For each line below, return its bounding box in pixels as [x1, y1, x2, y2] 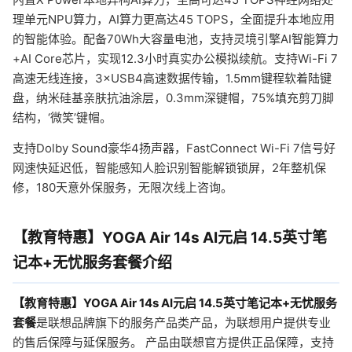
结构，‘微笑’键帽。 [13, 110, 112, 125]
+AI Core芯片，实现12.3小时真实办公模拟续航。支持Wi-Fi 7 [13, 51, 338, 66]
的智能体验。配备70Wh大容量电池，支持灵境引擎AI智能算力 [13, 31, 339, 46]
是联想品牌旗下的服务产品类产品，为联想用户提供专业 [36, 315, 331, 330]
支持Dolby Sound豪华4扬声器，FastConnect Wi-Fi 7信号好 [13, 141, 335, 156]
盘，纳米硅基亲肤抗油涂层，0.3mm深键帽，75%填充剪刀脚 [13, 90, 334, 105]
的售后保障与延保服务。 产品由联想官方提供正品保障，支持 [13, 335, 334, 350]
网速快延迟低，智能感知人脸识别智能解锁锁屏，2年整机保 [13, 160, 326, 175]
